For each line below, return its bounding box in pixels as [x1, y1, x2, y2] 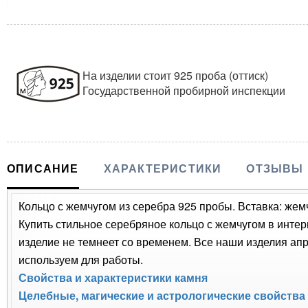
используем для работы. [19, 251, 143, 267]
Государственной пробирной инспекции [82, 82, 285, 98]
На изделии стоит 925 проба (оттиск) [82, 67, 268, 83]
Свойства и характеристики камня [19, 269, 208, 285]
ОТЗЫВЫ [246, 159, 304, 176]
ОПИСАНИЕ [7, 159, 79, 176]
